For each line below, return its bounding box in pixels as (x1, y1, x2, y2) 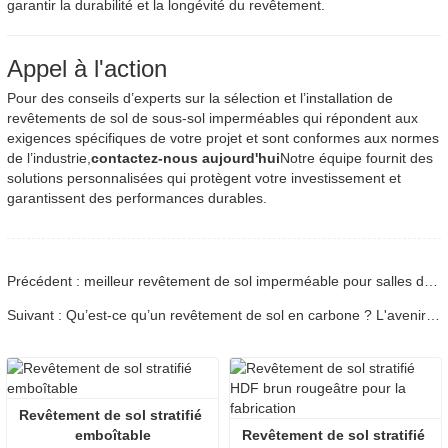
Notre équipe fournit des (280, 150, 433, 167)
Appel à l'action (7, 55, 167, 83)
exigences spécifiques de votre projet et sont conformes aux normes (7, 130, 439, 147)
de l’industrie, (7, 150, 91, 167)
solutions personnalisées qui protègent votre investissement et (7, 170, 401, 187)
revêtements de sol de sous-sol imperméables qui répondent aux (7, 110, 418, 127)
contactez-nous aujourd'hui (91, 150, 280, 167)
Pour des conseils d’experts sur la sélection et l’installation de (7, 90, 393, 107)
